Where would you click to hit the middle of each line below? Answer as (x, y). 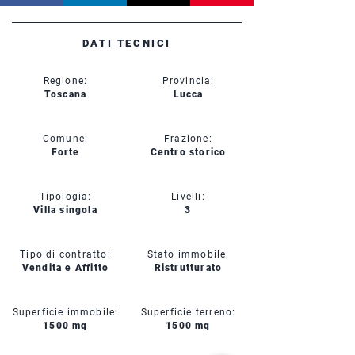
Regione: (65, 81)
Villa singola (65, 210)
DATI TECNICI (127, 43)
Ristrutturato (188, 268)
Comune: (65, 139)
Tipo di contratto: (65, 254)
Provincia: (188, 81)
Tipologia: (65, 197)
